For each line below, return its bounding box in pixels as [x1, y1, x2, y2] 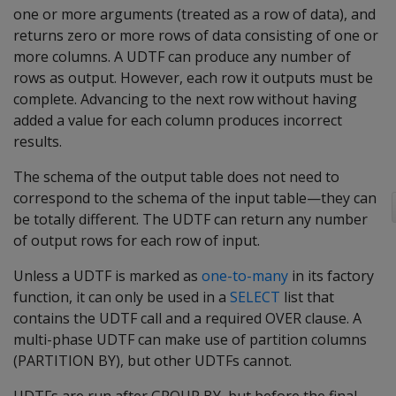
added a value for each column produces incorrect [13, 110, 342, 130]
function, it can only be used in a [13, 287, 230, 307]
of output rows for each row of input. [13, 231, 260, 250]
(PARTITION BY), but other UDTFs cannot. [13, 351, 292, 370]
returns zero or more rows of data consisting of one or [13, 26, 378, 45]
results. [13, 132, 62, 151]
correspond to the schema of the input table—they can [13, 188, 377, 208]
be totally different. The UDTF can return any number [13, 209, 368, 229]
